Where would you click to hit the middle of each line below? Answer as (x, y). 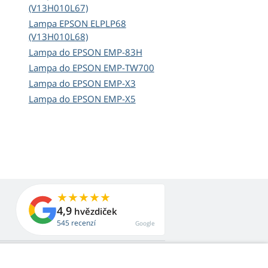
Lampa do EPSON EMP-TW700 (91, 68)
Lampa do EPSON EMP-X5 (82, 99)
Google (145, 223)
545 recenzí (76, 223)
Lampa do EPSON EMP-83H (85, 52)
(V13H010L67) (58, 8)
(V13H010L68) (58, 37)
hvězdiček (95, 211)
